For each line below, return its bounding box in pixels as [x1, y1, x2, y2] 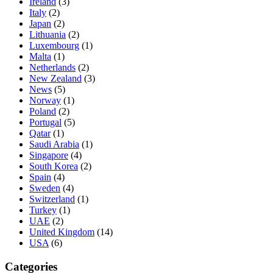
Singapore [29, 149, 68, 160]
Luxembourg [29, 40, 79, 51]
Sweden [29, 182, 60, 193]
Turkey [29, 204, 57, 215]
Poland [29, 105, 56, 116]
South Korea [29, 160, 78, 171]
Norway [29, 94, 61, 105]
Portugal [29, 116, 62, 127]
